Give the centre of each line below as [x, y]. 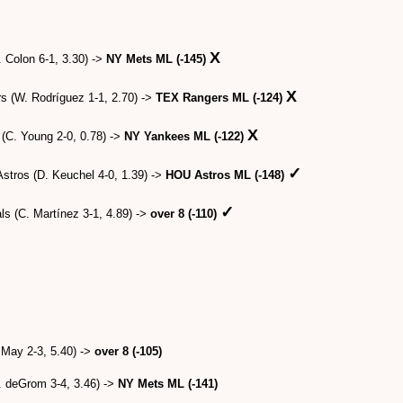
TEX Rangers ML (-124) [221, 97]
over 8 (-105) [128, 351]
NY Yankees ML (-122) [186, 136]
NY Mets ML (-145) [158, 58]
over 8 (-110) [185, 213]
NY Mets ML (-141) [168, 383]
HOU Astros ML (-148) [227, 175]
